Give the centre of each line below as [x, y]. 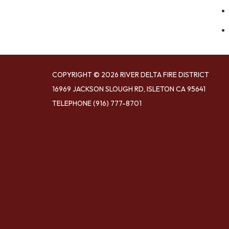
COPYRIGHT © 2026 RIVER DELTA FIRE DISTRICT [131, 75]
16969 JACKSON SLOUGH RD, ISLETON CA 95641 [129, 89]
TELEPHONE [72, 103]
